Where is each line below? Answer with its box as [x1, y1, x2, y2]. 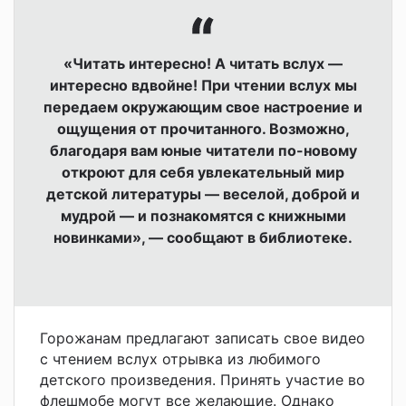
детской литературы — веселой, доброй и [46, 184, 360, 203]
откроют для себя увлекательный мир [62, 162, 344, 181]
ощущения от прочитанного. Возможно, [56, 119, 350, 138]
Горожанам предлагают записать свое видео [40, 328, 365, 347]
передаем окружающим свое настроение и [43, 97, 362, 116]
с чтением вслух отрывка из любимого [40, 349, 321, 368]
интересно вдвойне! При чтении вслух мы [49, 75, 357, 94]
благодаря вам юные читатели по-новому [49, 140, 357, 159]
